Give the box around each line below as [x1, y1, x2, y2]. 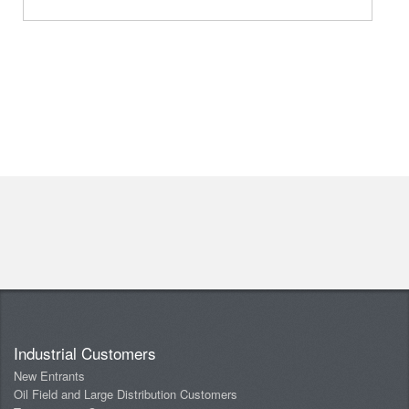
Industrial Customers [14, 341, 156, 364]
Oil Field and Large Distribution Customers [14, 385, 237, 403]
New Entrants [14, 367, 85, 384]
